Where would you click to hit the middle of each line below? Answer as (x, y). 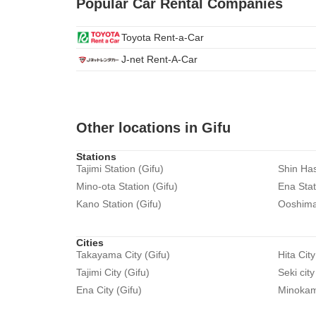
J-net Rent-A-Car (159, 60)
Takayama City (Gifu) (123, 255)
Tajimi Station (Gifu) (120, 169)
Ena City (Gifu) (109, 290)
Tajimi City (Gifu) (113, 272)
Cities (90, 243)
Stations (96, 157)
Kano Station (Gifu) (119, 204)
